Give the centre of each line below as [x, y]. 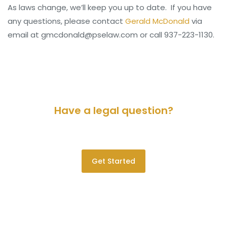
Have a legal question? [113, 110]
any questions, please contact [66, 21]
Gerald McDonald [158, 21]
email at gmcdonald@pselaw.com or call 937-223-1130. [111, 35]
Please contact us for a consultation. [113, 130]
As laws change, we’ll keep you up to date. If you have [110, 7]
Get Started [113, 161]
